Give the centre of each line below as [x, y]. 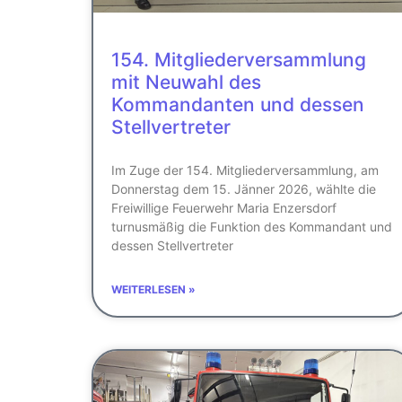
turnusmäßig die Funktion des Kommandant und [252, 226]
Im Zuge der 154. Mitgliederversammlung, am [245, 170]
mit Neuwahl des [186, 82]
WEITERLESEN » [153, 289]
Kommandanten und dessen [238, 104]
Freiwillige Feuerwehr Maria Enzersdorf [224, 207]
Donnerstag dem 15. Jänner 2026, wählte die [244, 188]
